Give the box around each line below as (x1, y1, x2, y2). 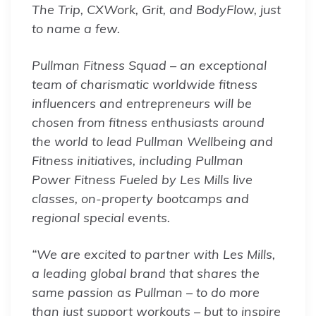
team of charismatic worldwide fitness (32, 75, 257, 92)
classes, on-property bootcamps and (32, 190, 249, 207)
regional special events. (32, 209, 170, 226)
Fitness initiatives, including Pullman (32, 152, 243, 169)
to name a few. (32, 20, 120, 37)
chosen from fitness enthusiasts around (32, 114, 265, 130)
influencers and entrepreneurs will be (32, 95, 252, 111)
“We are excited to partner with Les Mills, (32, 245, 275, 262)
